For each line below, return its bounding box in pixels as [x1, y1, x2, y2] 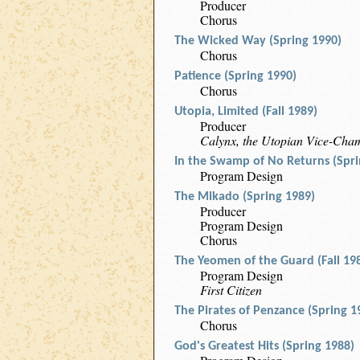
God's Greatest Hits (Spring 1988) [174, 340, 354, 353]
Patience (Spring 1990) [174, 70, 297, 83]
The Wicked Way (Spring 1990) [174, 35, 342, 47]
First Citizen [200, 281, 262, 298]
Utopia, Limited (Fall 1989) [174, 105, 317, 118]
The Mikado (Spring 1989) [174, 190, 315, 203]
